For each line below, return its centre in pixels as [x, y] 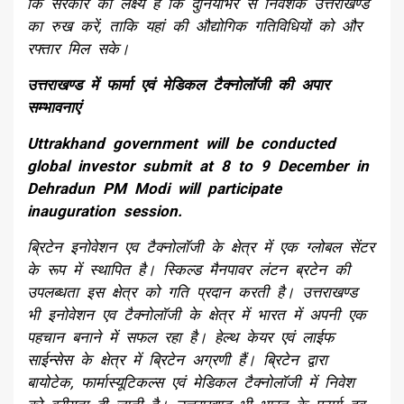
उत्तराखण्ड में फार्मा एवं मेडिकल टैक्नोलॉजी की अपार [178, 84]
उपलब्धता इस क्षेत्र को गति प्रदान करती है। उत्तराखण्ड [192, 292]
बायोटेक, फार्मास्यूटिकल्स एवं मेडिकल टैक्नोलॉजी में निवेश [191, 382]
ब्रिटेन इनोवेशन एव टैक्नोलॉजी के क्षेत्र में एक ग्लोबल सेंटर [201, 247]
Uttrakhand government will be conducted [181, 143]
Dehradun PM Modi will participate [158, 188]
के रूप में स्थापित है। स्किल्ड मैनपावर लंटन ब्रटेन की [188, 269]
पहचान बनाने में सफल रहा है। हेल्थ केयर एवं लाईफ [180, 337]
